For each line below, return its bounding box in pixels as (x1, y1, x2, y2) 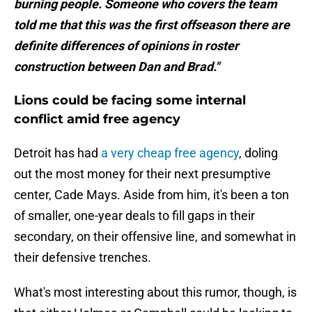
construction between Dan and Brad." (14, 59, 219, 75)
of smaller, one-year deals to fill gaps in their (14, 208, 255, 224)
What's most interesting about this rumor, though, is (14, 285, 297, 300)
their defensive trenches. (14, 250, 151, 265)
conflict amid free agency (14, 111, 180, 127)
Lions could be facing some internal (14, 93, 246, 109)
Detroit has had (14, 146, 101, 161)
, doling (239, 146, 278, 161)
